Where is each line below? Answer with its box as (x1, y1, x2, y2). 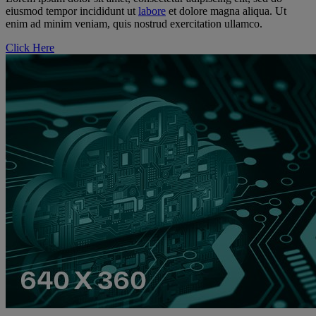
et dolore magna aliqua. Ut (166, 5, 286, 18)
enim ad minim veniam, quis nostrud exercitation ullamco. (6, 18, 262, 30)
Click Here (6, 42, 54, 54)
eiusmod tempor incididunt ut (6, 5, 138, 18)
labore (138, 5, 166, 18)
